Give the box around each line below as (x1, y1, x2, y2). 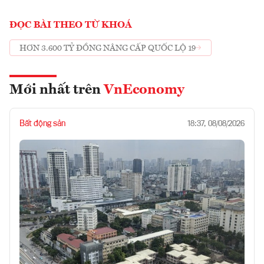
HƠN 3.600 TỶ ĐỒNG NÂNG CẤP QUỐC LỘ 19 (19, 44, 196, 52)
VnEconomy (104, 83, 184, 98)
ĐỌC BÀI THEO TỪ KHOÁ (9, 21, 132, 31)
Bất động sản (19, 120, 65, 128)
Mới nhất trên (9, 83, 104, 98)
